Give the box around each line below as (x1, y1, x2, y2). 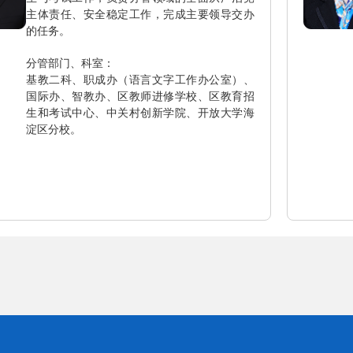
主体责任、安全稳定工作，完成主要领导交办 (26, 8, 255, 20)
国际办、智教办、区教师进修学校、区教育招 (26, 90, 255, 102)
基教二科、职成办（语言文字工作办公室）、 (26, 73, 255, 86)
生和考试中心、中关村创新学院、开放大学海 (26, 106, 255, 119)
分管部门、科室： (26, 57, 114, 69)
